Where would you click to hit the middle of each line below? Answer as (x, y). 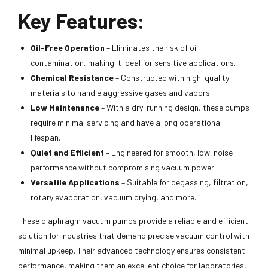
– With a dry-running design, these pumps (174, 107)
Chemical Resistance (72, 77)
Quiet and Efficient (67, 152)
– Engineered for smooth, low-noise (168, 152)
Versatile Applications (75, 182)
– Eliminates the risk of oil (151, 47)
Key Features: (81, 20)
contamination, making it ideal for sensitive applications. (133, 62)
